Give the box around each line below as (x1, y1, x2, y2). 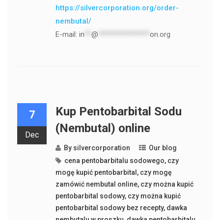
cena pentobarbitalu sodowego (64, 157, 165, 165)
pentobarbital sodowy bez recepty (55, 204, 164, 212)
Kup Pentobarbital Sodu (55, 105, 182, 118)
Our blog (148, 144, 177, 152)
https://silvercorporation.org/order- (55, 3, 179, 12)
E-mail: (55, 30, 79, 39)
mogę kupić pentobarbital (55, 168, 137, 176)
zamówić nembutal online (55, 180, 137, 188)
